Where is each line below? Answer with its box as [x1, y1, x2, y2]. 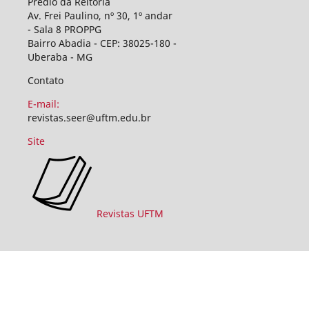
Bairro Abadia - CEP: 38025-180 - [27, 36, 177, 50]
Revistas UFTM [96, 206, 163, 220]
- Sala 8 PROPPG [27, 22, 101, 36]
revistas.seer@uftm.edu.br [27, 110, 151, 124]
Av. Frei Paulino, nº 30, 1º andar [27, 8, 172, 22]
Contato [27, 73, 63, 87]
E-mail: [27, 97, 59, 110]
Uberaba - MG [27, 50, 92, 63]
